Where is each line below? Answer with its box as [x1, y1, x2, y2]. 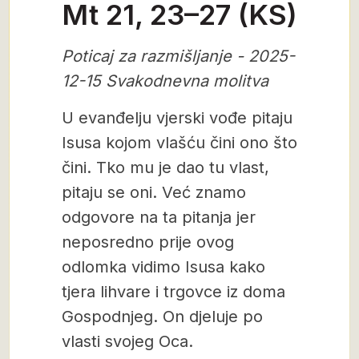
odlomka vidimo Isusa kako [62, 257, 265, 276]
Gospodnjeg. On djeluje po [62, 307, 263, 326]
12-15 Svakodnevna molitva [62, 71, 268, 91]
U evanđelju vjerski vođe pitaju [62, 108, 292, 127]
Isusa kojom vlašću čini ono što [62, 133, 297, 152]
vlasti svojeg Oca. [62, 332, 193, 351]
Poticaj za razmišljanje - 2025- [62, 46, 295, 66]
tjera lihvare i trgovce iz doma [62, 282, 285, 301]
